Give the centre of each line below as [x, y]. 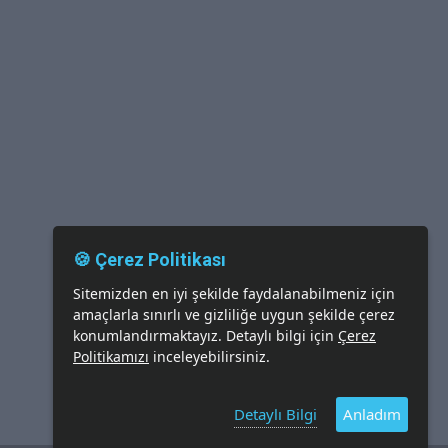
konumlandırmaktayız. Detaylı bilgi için [205, 335]
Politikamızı [111, 356]
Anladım [372, 414]
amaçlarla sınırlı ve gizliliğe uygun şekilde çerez [234, 314]
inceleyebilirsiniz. [209, 356]
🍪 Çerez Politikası [149, 259]
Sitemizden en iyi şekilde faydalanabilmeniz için [234, 293]
